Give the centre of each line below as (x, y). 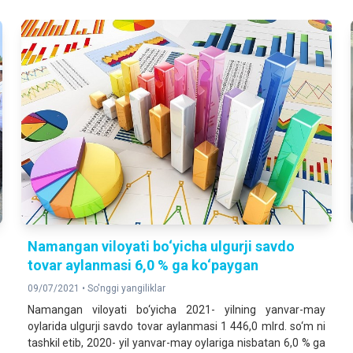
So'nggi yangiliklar (126, 289)
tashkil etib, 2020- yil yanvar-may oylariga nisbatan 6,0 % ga (176, 343)
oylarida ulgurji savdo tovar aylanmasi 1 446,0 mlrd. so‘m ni (176, 327)
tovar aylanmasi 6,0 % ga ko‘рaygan (143, 266)
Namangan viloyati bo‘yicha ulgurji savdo (161, 247)
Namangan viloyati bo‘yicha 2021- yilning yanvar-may (176, 310)
